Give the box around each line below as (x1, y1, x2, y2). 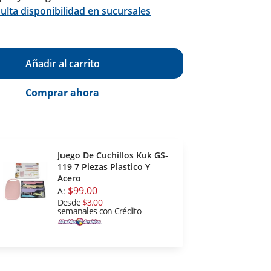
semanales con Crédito (57, 205, 141, 217)
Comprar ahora (25, 86, 99, 100)
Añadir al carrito (25, 57, 100, 71)
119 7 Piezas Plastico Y (57, 161, 150, 173)
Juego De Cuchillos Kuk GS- (57, 149, 168, 162)
